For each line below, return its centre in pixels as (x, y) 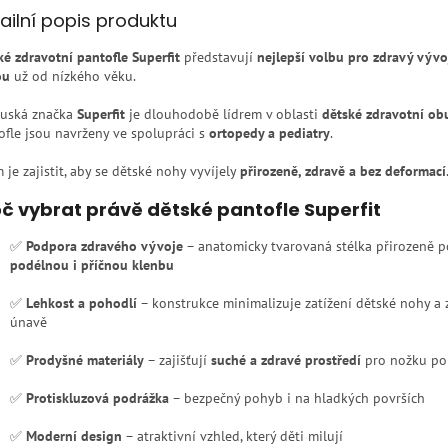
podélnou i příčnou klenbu (92, 265)
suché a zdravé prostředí (286, 360)
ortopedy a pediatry (269, 133)
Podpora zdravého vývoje (104, 246)
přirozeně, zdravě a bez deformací (343, 171)
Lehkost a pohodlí (81, 303)
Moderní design (74, 436)
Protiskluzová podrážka (97, 398)
